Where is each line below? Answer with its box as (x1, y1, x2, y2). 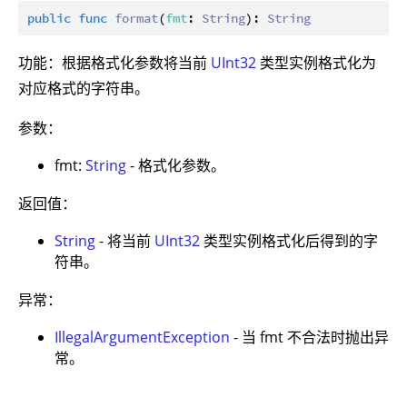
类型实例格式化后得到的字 (200, 230, 378, 251)
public (27, 9, 71, 26)
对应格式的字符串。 (18, 77, 149, 98)
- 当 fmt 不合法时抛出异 (230, 326, 389, 347)
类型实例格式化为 (256, 52, 376, 73)
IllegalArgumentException (55, 326, 230, 347)
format (114, 9, 158, 26)
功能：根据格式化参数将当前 (18, 52, 211, 73)
